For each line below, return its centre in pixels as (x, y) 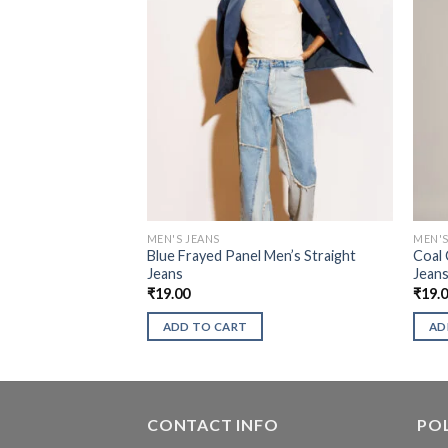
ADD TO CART (205, 327)
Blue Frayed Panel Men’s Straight (251, 256)
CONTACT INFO (213, 425)
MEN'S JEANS (183, 238)
